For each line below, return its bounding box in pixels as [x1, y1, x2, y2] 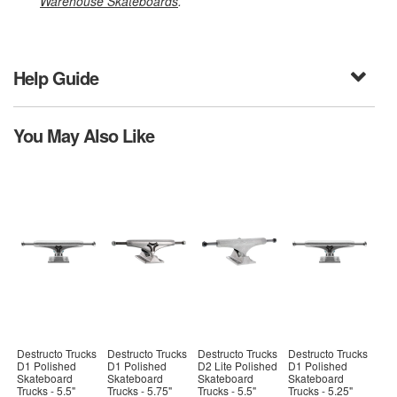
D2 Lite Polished [198, 357, 278, 373]
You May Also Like [13, 122, 154, 149]
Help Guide [13, 65, 98, 91]
